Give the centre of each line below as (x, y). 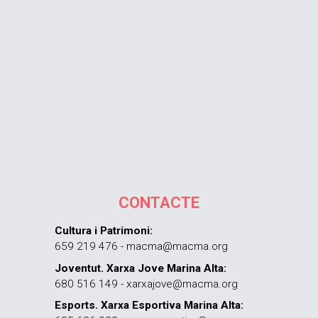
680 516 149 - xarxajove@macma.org (147, 284)
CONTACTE (159, 202)
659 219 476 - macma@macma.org (142, 246)
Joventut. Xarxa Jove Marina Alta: (141, 268)
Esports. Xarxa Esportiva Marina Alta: (149, 306)
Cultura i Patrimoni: (104, 230)
